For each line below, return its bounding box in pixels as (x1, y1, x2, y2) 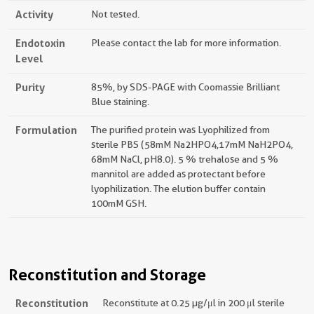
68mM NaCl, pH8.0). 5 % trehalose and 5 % (91, 153, 278, 165)
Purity (15, 81, 45, 94)
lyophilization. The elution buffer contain (91, 183, 266, 194)
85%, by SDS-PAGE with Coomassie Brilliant (91, 81, 280, 93)
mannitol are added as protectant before (91, 168, 266, 179)
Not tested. (91, 8, 139, 20)
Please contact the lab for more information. (91, 37, 281, 48)
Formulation (15, 123, 77, 137)
